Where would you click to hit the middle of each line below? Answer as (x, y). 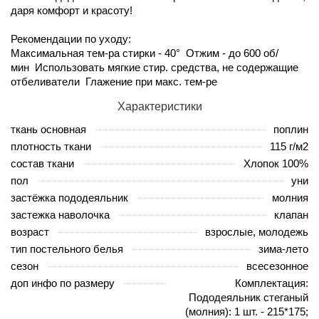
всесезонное (277, 266)
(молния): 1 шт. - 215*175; (247, 311)
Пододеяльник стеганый (249, 297)
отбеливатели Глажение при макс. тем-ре (114, 81)
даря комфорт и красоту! (72, 10)
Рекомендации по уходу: (71, 38)
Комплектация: (272, 283)
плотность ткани (51, 146)
